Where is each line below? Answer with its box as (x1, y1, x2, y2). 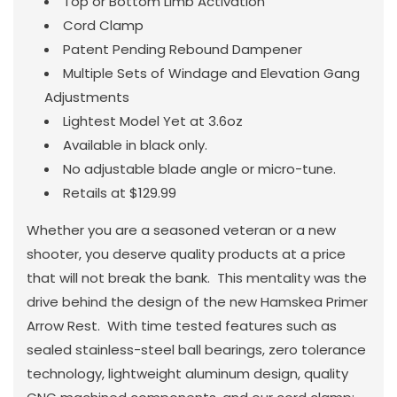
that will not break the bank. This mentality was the (27, 268, 367, 287)
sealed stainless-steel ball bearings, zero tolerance (27, 339, 366, 359)
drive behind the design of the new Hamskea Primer (27, 292, 368, 311)
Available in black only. (63, 135, 207, 154)
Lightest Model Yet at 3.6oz (63, 111, 243, 130)
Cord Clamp (63, 15, 144, 35)
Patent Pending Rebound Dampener (63, 39, 302, 58)
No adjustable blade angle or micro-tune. (63, 159, 336, 178)
